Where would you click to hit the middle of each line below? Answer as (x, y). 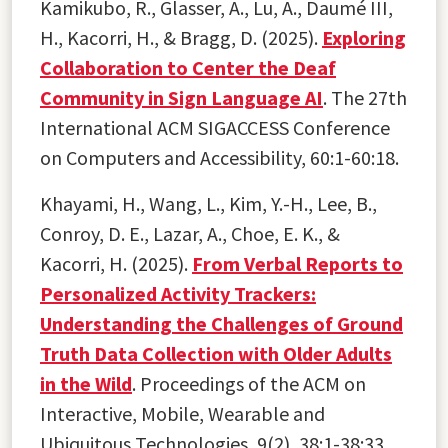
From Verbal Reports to (297, 263)
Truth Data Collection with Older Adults (216, 353)
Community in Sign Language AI (181, 97)
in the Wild (86, 383)
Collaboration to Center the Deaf (188, 67)
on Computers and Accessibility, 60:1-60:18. (219, 157)
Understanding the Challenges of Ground (221, 323)
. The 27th (365, 97)
